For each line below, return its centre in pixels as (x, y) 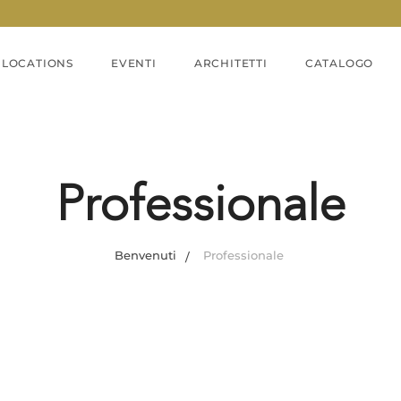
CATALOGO (339, 63)
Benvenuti (145, 255)
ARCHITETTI (230, 63)
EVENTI (134, 63)
